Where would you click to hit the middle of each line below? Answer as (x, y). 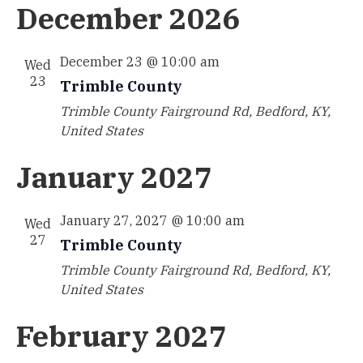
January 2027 (114, 177)
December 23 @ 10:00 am (139, 62)
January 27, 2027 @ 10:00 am (152, 220)
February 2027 (121, 336)
